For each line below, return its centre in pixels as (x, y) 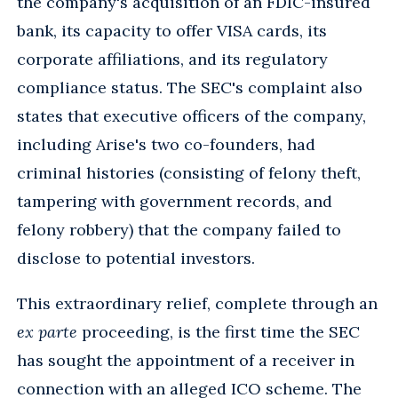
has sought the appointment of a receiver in (186, 360)
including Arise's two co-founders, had (166, 144)
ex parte (47, 331)
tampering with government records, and (175, 201)
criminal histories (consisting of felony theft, (189, 172)
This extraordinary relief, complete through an (197, 303)
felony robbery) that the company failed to (179, 229)
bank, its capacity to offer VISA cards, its (172, 30)
